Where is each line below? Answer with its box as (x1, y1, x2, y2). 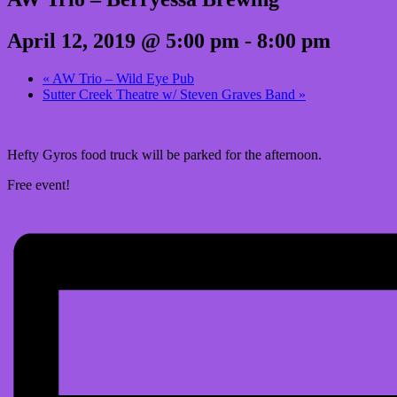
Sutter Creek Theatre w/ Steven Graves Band (43, 86, 299, 102)
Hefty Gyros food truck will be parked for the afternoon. (7, 146, 322, 162)
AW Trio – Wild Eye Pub (50, 70, 194, 86)
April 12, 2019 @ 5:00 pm (7, 28, 239, 52)
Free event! (7, 176, 70, 192)
